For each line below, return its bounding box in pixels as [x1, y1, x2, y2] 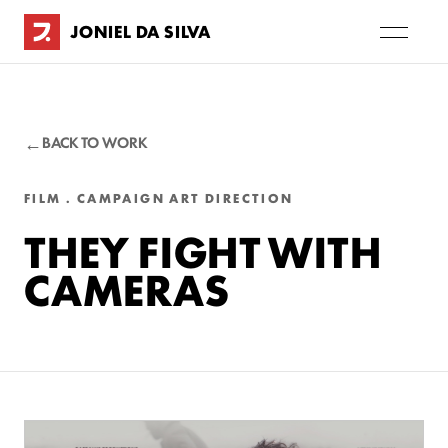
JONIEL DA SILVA [70, 19, 211, 43]
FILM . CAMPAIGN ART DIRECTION [24, 188, 294, 207]
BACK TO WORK [42, 131, 148, 152]
